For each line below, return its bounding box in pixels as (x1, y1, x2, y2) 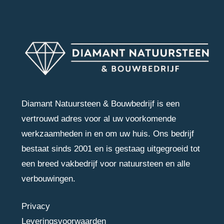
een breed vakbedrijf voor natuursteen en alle (21, 158, 190, 168)
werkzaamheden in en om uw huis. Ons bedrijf (21, 128, 194, 138)
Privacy (21, 201, 50, 211)
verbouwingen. (21, 173, 75, 183)
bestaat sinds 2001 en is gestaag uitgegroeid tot (21, 143, 200, 153)
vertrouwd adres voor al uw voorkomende (21, 113, 176, 123)
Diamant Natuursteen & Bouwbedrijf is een (21, 98, 179, 108)
